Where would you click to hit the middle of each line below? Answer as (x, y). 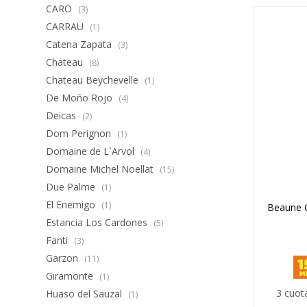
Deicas (63, 115)
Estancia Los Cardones (98, 222)
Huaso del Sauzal (86, 294)
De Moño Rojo (81, 98)
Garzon (64, 258)
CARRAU (66, 26)
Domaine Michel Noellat (101, 169)
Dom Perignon (80, 133)
